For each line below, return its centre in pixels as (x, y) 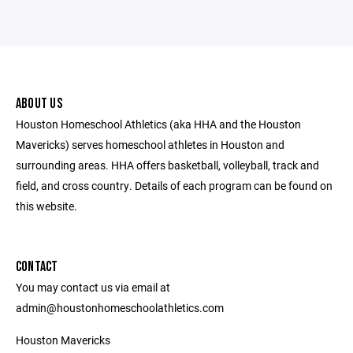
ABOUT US (39, 104)
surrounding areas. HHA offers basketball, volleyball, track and (167, 165)
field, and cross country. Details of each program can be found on (174, 186)
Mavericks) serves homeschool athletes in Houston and (150, 145)
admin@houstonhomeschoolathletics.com (120, 308)
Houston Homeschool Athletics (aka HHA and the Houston (158, 124)
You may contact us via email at (93, 287)
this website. (46, 206)
